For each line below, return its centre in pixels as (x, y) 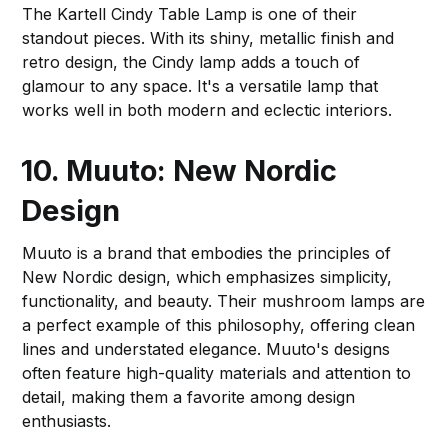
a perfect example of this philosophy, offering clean (219, 324)
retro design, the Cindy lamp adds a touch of (191, 61)
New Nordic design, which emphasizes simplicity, (207, 276)
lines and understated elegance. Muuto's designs (206, 348)
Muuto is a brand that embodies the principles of (207, 252)
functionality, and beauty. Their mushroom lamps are (224, 300)
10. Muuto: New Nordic (179, 170)
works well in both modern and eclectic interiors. (207, 109)
